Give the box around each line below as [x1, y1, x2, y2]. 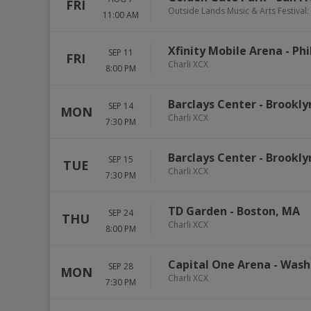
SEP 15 [108, 153, 133, 165]
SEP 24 [108, 207, 133, 219]
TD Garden [168, 203, 227, 219]
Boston [237, 203, 276, 219]
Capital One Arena [168, 257, 271, 272]
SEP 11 [108, 47, 133, 58]
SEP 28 [108, 260, 133, 272]
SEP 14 [108, 100, 133, 112]
